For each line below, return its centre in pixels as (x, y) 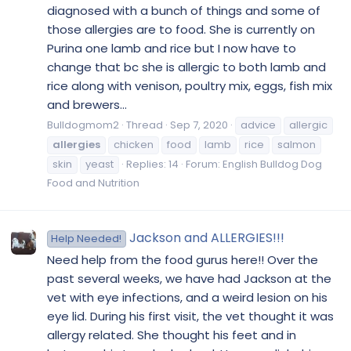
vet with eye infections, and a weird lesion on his (187, 297)
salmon (297, 145)
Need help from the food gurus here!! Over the (183, 259)
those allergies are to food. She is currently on (181, 29)
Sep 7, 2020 (199, 125)
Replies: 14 (152, 165)
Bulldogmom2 (83, 125)
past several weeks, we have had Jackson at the (189, 278)
